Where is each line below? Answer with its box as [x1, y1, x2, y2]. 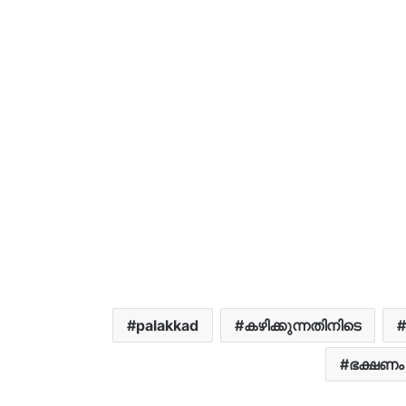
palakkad [136, 315, 198, 334]
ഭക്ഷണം [349, 354, 404, 373]
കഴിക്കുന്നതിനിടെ [244, 315, 361, 334]
